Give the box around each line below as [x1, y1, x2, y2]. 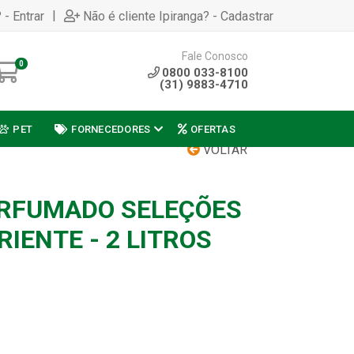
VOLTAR [200, 142, 247, 157]
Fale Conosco [182, 49, 248, 62]
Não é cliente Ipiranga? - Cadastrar [83, 8, 273, 24]
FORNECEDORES [71, 122, 151, 135]
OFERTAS [190, 122, 235, 135]
